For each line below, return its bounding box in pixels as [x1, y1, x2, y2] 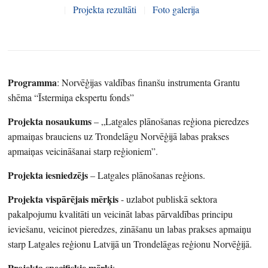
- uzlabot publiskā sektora [118, 192, 218, 205]
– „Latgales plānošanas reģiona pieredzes [92, 114, 249, 127]
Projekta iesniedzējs [8, 167, 89, 182]
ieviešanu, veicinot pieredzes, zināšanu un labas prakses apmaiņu [8, 222, 252, 235]
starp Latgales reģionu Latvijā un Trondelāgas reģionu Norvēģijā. [8, 237, 252, 250]
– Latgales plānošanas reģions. [88, 168, 206, 181]
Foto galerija [152, 2, 199, 16]
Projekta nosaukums [8, 114, 92, 128]
